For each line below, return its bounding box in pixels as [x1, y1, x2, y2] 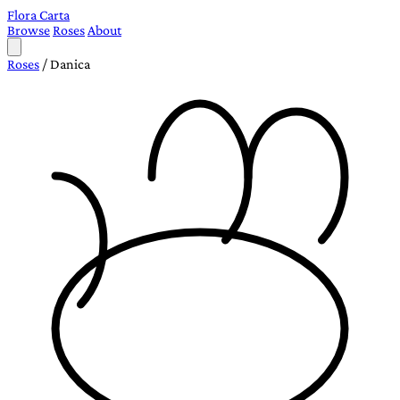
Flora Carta [7, 7, 70, 22]
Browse [7, 22, 50, 37]
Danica [50, 56, 90, 71]
